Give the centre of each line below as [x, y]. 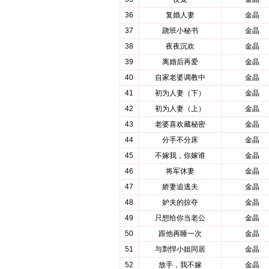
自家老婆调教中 [180, 77]
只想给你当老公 [180, 218]
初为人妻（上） [180, 109]
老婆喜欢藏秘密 [180, 124]
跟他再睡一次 [180, 234]
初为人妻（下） [180, 93]
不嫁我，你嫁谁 [180, 156]
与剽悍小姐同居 [180, 249]
